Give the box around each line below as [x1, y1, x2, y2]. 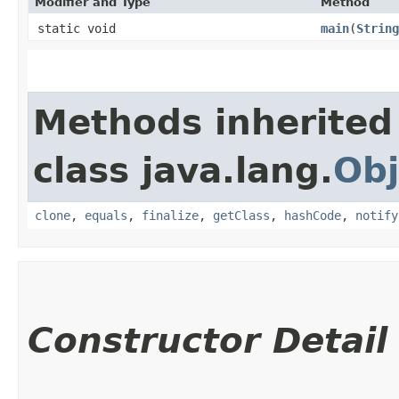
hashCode [284, 208, 341, 223]
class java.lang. [33, 150, 333, 191]
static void [37, 20, 116, 36]
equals [85, 208, 127, 223]
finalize [142, 208, 199, 223]
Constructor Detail [28, 320, 387, 361]
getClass [213, 208, 270, 223]
